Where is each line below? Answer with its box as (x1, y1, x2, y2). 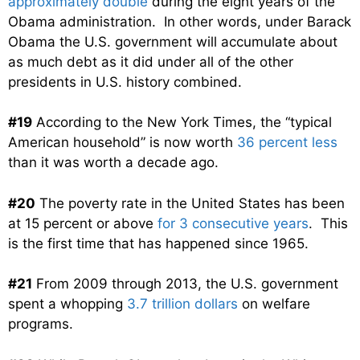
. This (309, 215, 348, 231)
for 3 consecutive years (157, 215, 309, 231)
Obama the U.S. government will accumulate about (8, 33, 337, 50)
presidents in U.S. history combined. (8, 73, 242, 90)
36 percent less (237, 134, 337, 151)
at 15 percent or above (8, 215, 157, 231)
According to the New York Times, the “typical (32, 114, 332, 131)
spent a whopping (8, 296, 127, 313)
